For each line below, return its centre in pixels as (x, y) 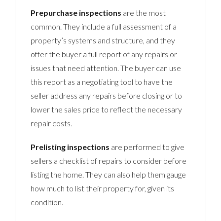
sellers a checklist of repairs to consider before (109, 160)
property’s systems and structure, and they (103, 40)
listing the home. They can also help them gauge (109, 174)
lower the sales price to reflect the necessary (107, 109)
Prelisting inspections (70, 147)
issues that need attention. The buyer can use (106, 68)
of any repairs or (149, 54)
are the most (144, 12)
